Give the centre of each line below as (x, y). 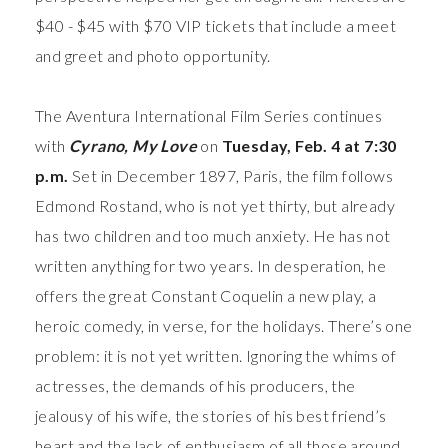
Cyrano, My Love (135, 146)
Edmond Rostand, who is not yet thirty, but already (215, 206)
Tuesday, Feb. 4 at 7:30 (309, 146)
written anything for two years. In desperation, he (210, 266)
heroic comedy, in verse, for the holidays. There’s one (224, 326)
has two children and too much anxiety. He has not (213, 236)
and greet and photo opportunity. (153, 56)
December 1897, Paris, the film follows (254, 176)
